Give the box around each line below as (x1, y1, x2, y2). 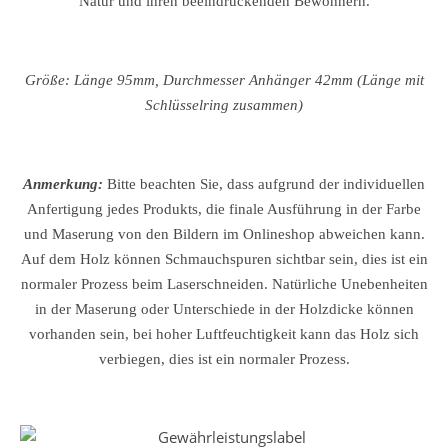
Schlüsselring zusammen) (145, 97, 303, 113)
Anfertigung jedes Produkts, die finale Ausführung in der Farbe (27, 201, 421, 217)
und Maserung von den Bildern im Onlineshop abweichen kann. (23, 226, 425, 242)
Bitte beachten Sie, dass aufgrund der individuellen (107, 176, 425, 192)
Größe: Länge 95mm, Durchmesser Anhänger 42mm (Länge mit (24, 72, 424, 88)
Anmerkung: (23, 176, 107, 192)
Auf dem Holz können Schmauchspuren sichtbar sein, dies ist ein (20, 251, 428, 267)
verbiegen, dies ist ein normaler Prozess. (98, 351, 350, 367)
